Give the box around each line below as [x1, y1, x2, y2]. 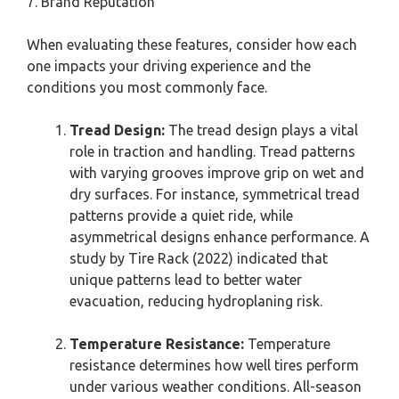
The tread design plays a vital [165, 122, 358, 138]
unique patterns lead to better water [69, 272, 302, 288]
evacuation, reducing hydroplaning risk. [69, 293, 322, 309]
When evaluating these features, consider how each [27, 37, 357, 53]
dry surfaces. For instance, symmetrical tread [69, 186, 360, 202]
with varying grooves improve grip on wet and [69, 165, 364, 181]
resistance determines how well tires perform [69, 357, 359, 373]
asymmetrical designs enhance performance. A [69, 229, 370, 245]
